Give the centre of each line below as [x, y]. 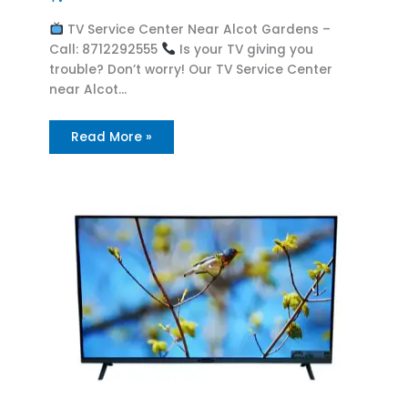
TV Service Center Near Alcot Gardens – [197, 29]
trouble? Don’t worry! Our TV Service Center [191, 69]
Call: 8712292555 [106, 49]
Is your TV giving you [244, 49]
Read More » [112, 137]
